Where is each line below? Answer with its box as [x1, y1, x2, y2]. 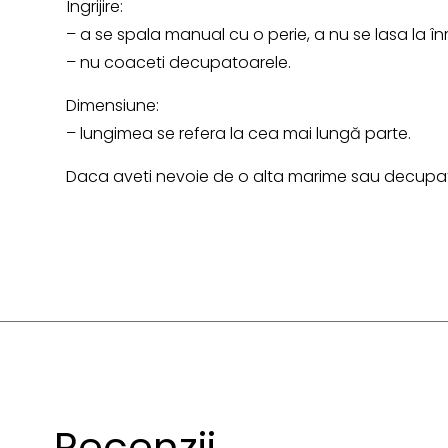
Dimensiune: [66, 93, 160, 117]
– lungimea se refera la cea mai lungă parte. [66, 121, 412, 145]
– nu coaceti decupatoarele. [66, 50, 292, 74]
